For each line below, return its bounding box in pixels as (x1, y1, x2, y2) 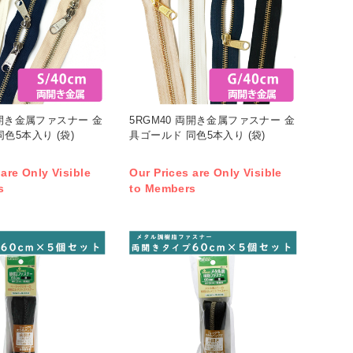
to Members (129, 182, 196, 195)
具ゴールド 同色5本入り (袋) (129, 128, 266, 141)
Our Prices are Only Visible (129, 166, 282, 180)
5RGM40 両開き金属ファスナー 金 (129, 113, 295, 126)
